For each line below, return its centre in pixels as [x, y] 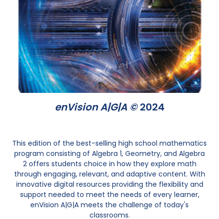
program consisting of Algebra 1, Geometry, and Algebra [109, 153]
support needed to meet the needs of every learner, [109, 194]
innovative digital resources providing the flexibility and [109, 184]
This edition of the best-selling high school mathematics [109, 143]
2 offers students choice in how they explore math [109, 164]
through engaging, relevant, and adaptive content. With [109, 174]
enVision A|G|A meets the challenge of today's [109, 205]
